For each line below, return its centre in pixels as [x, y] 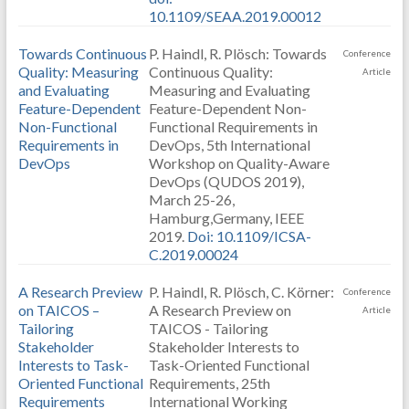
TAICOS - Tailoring [208, 328]
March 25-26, [191, 199]
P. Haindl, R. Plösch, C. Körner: [241, 292]
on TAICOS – [58, 310]
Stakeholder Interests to [224, 346]
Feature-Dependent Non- [227, 108]
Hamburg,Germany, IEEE [226, 218]
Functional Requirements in [233, 126]
